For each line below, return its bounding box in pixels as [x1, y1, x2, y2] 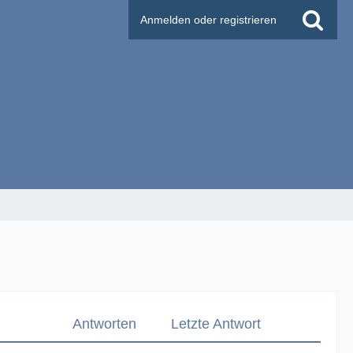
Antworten [72, 316, 136, 332]
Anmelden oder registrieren [140, 13, 277, 26]
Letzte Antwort [171, 316, 261, 332]
